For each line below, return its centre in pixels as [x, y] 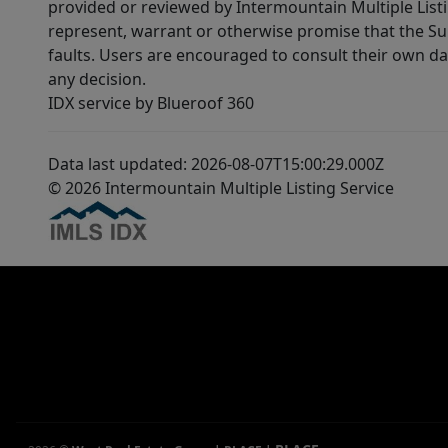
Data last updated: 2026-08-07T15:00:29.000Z [216, 164]
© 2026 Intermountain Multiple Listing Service [221, 188]
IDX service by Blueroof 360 [151, 103]
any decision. [97, 79]
